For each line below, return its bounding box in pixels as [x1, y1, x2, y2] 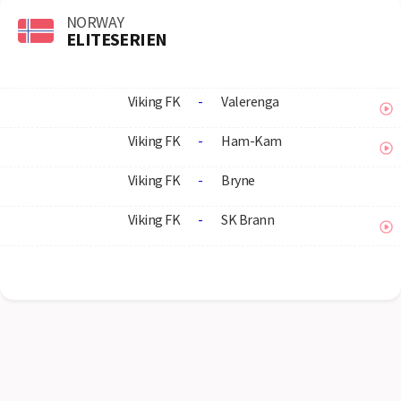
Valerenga [221, 92, 279, 110]
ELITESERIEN [66, 27, 167, 50]
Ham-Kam [221, 132, 282, 149]
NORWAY [66, 11, 124, 32]
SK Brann [221, 210, 274, 228]
